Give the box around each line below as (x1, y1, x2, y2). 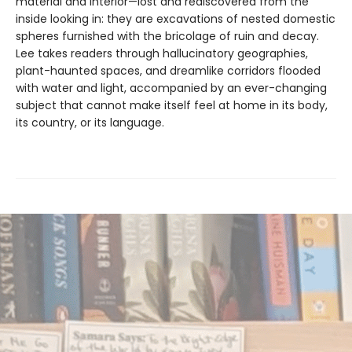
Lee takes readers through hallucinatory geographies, (16, 45, 308, 61)
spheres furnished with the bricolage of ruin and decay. (16, 27, 319, 44)
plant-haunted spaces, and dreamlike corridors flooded (16, 62, 321, 79)
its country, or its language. (16, 114, 164, 130)
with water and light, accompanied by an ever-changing (16, 79, 327, 96)
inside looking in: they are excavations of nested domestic (16, 10, 335, 27)
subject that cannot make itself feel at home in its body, (16, 97, 328, 113)
